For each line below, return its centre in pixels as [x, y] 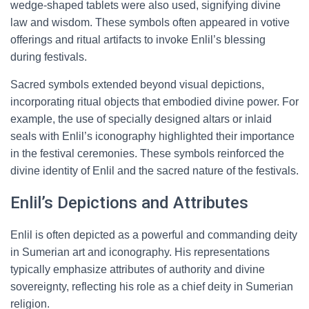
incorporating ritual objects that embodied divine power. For [154, 102]
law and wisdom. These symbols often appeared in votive [150, 22]
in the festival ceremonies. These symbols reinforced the [147, 153]
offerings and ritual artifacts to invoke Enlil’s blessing [138, 40]
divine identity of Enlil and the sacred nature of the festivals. [154, 171]
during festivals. [49, 57]
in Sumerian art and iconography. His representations [140, 252]
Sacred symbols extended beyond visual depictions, [137, 84]
